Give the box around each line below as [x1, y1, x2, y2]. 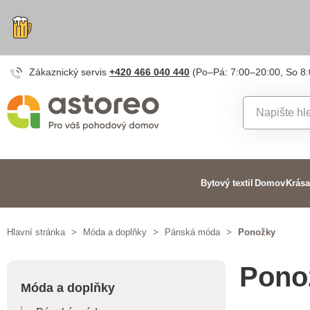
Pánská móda [165, 227, 220, 237]
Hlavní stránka [7, 227, 65, 237]
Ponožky [238, 227, 275, 237]
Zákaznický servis [29, 66, 109, 77]
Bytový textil [201, 178, 254, 188]
